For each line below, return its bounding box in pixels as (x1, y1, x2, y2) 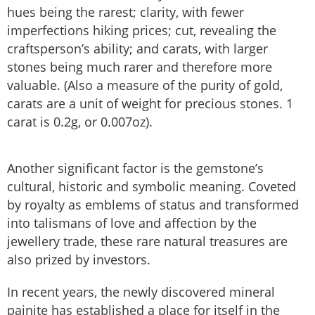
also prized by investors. (7, 251, 150, 269)
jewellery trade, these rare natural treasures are (7, 233, 288, 250)
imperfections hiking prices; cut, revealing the (7, 22, 276, 39)
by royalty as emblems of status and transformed (7, 196, 299, 214)
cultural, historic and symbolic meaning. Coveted (7, 178, 296, 195)
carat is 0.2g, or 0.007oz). (7, 113, 153, 131)
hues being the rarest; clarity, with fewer (7, 4, 244, 21)
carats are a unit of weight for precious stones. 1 (7, 95, 293, 112)
